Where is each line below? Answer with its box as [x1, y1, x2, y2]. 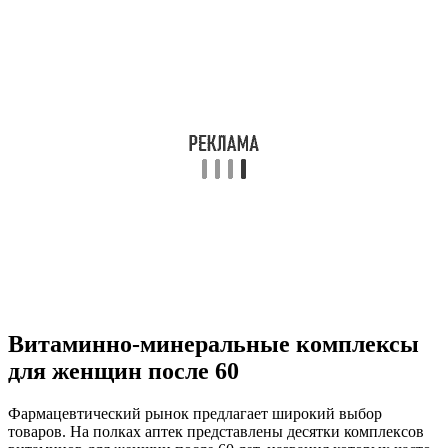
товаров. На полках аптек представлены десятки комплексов [8, 422, 424, 440]
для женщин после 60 [8, 357, 239, 384]
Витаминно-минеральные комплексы [8, 330, 419, 357]
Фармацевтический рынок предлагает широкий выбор [8, 404, 382, 422]
